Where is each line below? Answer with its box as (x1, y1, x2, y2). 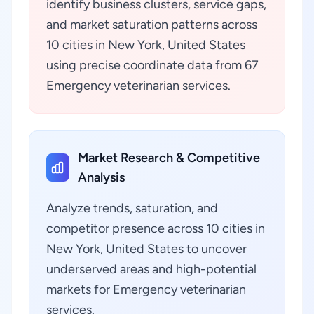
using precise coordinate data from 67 (46, 57, 259, 73)
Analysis (77, 170, 125, 185)
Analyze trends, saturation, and (46, 200, 218, 216)
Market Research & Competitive (77, 150, 260, 165)
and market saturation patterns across (46, 17, 257, 32)
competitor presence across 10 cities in (46, 221, 265, 236)
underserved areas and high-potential (46, 261, 257, 277)
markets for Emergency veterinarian (46, 282, 246, 297)
